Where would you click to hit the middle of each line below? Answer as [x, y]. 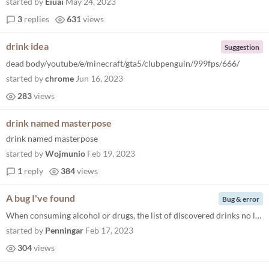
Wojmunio [65, 153]
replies [36, 19]
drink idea [27, 46]
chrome [59, 78]
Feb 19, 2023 [111, 153]
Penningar [64, 230]
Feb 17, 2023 [109, 230]
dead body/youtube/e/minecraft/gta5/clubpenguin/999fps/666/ [123, 63]
